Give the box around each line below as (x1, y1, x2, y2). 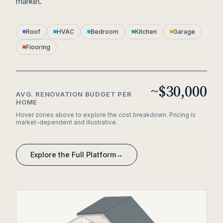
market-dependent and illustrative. (16, 118, 117, 126)
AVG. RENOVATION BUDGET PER (16, 90, 132, 98)
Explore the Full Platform (30, 150, 116, 159)
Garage (173, 28, 195, 35)
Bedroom (91, 28, 118, 35)
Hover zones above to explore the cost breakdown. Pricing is (16, 111, 196, 118)
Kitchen (135, 28, 157, 35)
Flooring (26, 43, 50, 51)
